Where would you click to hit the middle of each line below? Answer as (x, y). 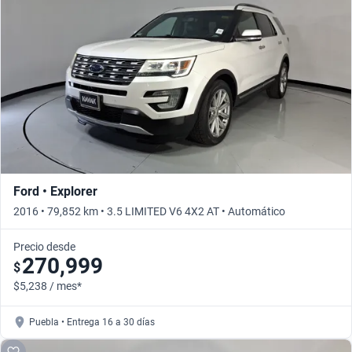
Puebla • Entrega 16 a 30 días (92, 322)
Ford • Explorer (55, 191)
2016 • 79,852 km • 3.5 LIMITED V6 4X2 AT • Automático (149, 211)
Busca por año (68, 53)
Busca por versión (76, 18)
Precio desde (44, 246)
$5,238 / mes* (48, 286)
